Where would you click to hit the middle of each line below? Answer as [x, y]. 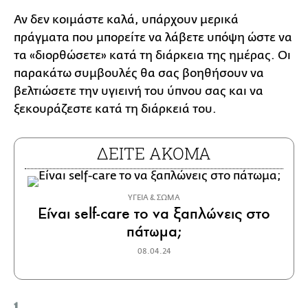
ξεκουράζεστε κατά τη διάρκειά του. [115, 109]
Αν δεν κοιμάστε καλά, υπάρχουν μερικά [126, 20]
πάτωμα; [154, 231]
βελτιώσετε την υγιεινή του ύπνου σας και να [139, 91]
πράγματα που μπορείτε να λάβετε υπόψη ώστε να [153, 37]
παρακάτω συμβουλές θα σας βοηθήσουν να [139, 73]
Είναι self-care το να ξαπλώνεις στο [154, 213]
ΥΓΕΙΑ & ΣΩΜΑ [154, 198]
